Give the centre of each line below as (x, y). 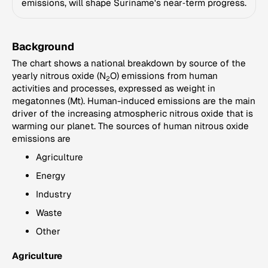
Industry (54, 194)
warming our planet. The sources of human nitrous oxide (130, 126)
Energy (51, 176)
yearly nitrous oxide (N (59, 76)
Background (43, 46)
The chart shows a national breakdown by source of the (129, 63)
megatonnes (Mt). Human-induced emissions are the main (134, 101)
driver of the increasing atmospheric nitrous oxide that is (133, 113)
